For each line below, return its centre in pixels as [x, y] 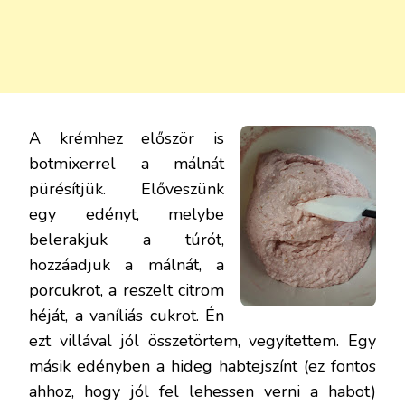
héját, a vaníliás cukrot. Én [127, 315]
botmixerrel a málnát [127, 163]
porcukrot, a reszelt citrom [127, 290]
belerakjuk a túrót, [127, 239]
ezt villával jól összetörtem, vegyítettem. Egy [202, 340]
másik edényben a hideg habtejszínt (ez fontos [202, 366]
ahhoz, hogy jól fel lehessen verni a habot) [202, 391]
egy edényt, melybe [127, 214]
